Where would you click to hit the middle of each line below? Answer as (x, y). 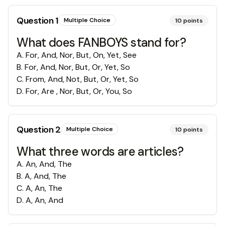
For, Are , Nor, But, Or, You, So (79, 91)
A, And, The (45, 176)
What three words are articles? (100, 151)
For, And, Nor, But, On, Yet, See (81, 55)
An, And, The (49, 164)
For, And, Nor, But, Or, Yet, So (77, 67)
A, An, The (44, 188)
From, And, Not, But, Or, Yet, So (82, 79)
